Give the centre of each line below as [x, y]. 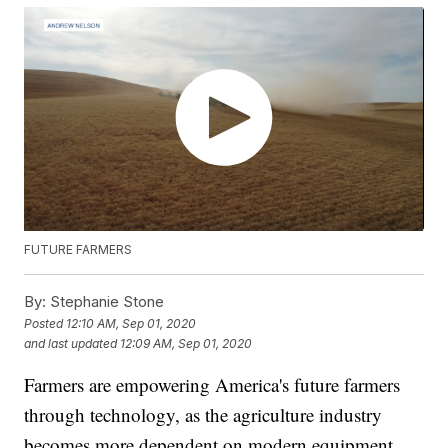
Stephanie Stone [105, 302]
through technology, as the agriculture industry [203, 415]
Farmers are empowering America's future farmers [212, 385]
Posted [45, 323]
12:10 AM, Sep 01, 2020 [131, 323]
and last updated [71, 343]
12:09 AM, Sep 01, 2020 [186, 343]
